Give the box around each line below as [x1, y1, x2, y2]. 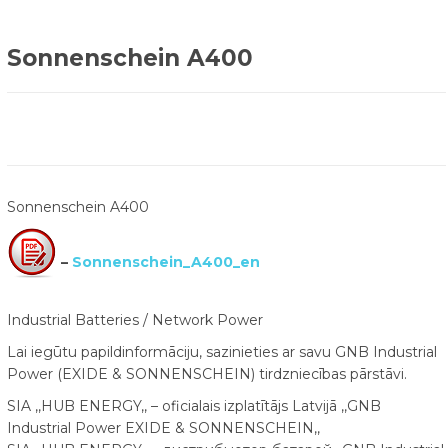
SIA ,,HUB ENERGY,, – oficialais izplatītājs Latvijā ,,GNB [6, 397, 381, 415]
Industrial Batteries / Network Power [6, 311, 263, 329]
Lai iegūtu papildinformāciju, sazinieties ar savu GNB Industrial [6, 343, 437, 361]
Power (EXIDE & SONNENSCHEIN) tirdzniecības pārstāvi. [6, 365, 407, 383]
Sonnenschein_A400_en [71, 253, 260, 272]
